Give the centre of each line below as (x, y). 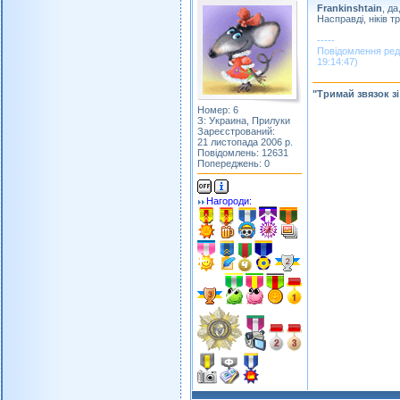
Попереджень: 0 (233, 163)
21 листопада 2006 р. (245, 142)
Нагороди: (229, 200)
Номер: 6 (218, 110)
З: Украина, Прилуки (244, 121)
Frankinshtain (350, 8)
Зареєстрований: (236, 131)
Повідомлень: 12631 (243, 153)
